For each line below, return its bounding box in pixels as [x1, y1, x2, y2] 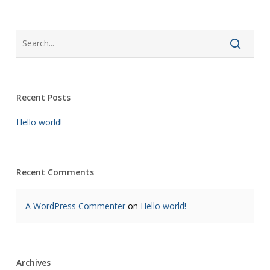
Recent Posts [16, 92, 71, 103]
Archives [16, 257, 51, 268]
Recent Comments [16, 166, 94, 178]
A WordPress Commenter [25, 200, 125, 212]
